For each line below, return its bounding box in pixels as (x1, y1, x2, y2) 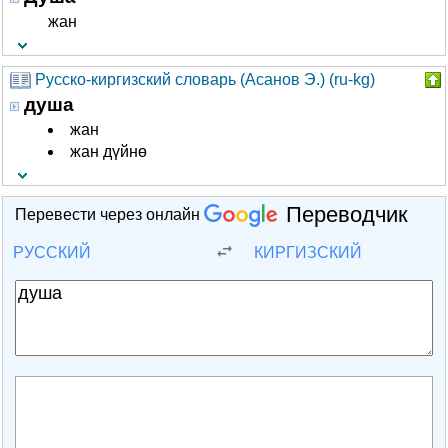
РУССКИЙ (13, 244, 91, 261)
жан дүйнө (70, 143, 147, 160)
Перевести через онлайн (15, 206, 204, 224)
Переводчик (286, 201, 408, 227)
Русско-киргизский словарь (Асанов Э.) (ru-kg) (35, 71, 375, 88)
